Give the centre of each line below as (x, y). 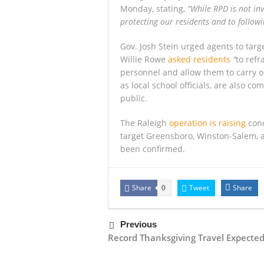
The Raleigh (145, 123)
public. (134, 98)
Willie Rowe (144, 59)
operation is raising (207, 123)
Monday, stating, (154, 9)
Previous (138, 224)
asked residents (199, 59)
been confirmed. (153, 149)
